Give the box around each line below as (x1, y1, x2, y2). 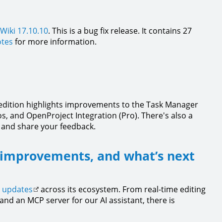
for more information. (13, 36, 97, 47)
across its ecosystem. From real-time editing (39, 184, 206, 195)
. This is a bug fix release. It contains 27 (48, 25, 192, 36)
